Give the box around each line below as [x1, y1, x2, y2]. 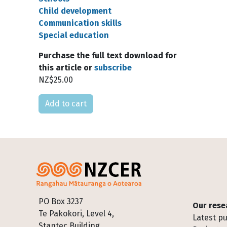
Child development [39, 6, 111, 16]
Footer [192, 195, 222, 207]
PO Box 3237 [39, 197, 83, 206]
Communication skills [39, 18, 122, 28]
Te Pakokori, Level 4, [39, 209, 116, 218]
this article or [39, 63, 94, 72]
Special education [39, 30, 109, 40]
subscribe [94, 63, 132, 72]
